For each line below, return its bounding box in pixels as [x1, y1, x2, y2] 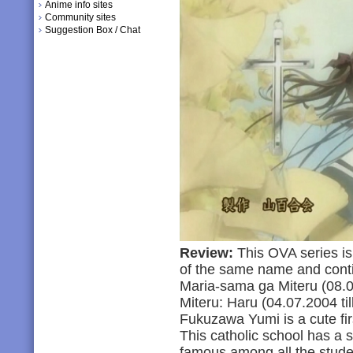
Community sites [45, 12, 116, 23]
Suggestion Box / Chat [45, 24, 140, 35]
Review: [180, 245, 233, 261]
